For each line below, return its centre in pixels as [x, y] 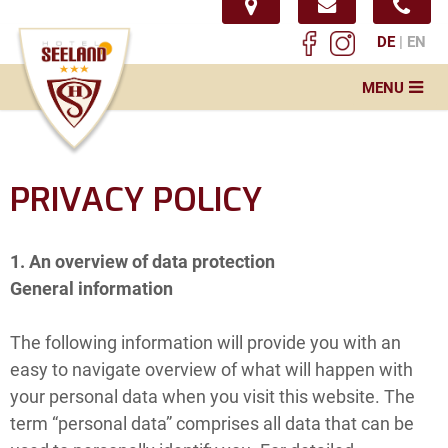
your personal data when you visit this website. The [212, 396]
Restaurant [397, 253]
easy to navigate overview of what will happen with [211, 369]
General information [91, 288]
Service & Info [387, 335]
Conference [394, 212]
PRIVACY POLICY [136, 200]
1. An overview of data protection [142, 261]
